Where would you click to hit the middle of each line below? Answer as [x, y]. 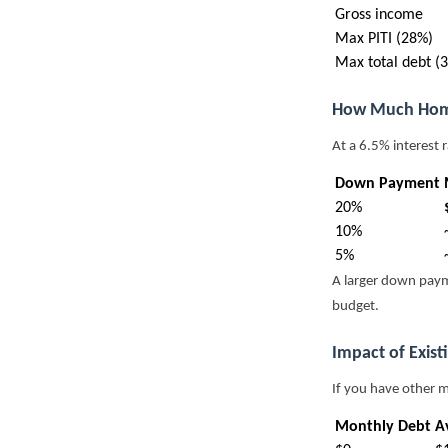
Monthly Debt [383, 427]
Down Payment [387, 184]
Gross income [379, 15]
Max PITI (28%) [384, 39]
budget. [355, 307]
